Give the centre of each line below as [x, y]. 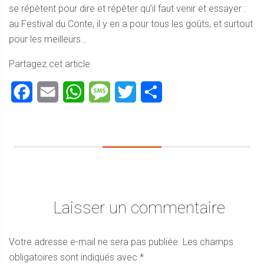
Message [129, 92]
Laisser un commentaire [139, 208]
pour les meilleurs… [48, 39]
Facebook [54, 92]
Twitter [150, 92]
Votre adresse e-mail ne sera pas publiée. [95, 242]
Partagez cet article [49, 64]
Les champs [208, 242]
